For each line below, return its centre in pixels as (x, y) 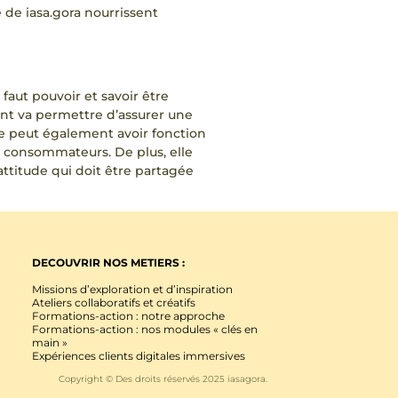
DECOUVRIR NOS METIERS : (108, 263)
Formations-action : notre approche (128, 315)
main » (50, 342)
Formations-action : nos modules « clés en (145, 329)
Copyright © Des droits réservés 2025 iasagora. (163, 379)
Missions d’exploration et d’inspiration (132, 289)
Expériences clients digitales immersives (139, 355)
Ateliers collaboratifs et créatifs (114, 302)
